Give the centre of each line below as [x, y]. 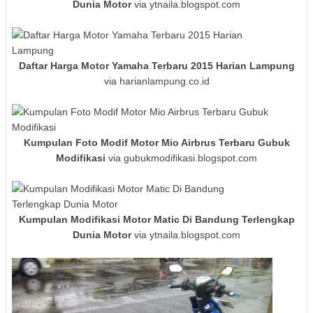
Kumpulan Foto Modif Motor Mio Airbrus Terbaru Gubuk [156, 143]
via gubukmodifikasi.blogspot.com [181, 158]
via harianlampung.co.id [156, 81]
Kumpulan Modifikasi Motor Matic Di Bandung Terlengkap [156, 220]
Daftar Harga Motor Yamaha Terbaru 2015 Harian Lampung [156, 66]
